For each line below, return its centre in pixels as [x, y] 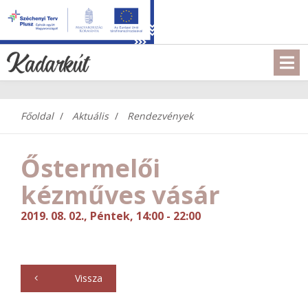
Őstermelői [90, 168]
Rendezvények [160, 116]
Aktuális [90, 116]
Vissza [87, 278]
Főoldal [37, 116]
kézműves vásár [120, 195]
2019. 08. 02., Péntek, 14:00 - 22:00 [111, 216]
